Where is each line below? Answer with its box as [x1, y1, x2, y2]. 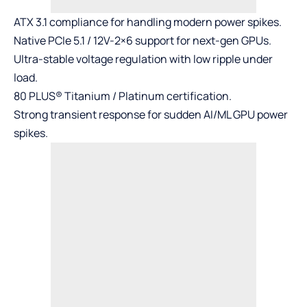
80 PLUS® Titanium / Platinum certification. [14, 88, 232, 104]
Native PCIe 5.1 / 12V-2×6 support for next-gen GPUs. [14, 33, 271, 49]
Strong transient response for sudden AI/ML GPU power [14, 107, 288, 123]
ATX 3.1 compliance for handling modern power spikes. [14, 14, 282, 30]
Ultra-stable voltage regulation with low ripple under [14, 51, 273, 67]
